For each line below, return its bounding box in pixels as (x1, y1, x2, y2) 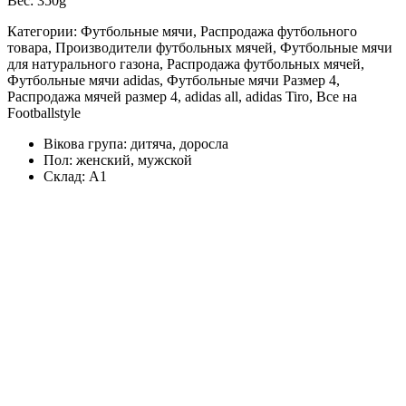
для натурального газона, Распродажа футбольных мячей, (7, 56, 364, 72)
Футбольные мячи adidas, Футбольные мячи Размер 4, (7, 72, 340, 89)
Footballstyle (7, 105, 81, 121)
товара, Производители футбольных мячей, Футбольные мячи (7, 40, 392, 56)
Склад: (43, 169, 89, 185)
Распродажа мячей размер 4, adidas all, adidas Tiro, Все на (7, 89, 357, 105)
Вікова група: (43, 136, 130, 152)
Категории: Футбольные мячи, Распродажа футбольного (7, 24, 357, 40)
